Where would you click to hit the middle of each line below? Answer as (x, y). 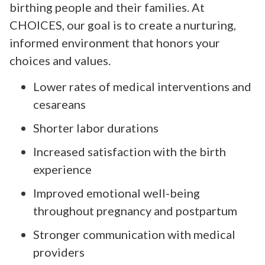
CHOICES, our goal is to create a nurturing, (123, 25)
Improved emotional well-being (117, 193)
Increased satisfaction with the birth (130, 151)
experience (62, 169)
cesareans (59, 104)
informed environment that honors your (115, 42)
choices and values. (60, 60)
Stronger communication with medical (134, 234)
